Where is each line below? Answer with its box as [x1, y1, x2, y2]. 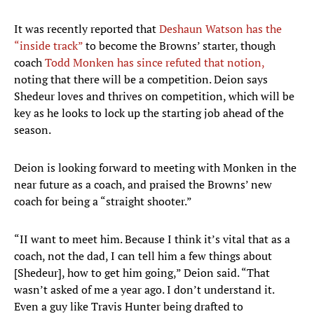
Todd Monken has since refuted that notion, [45, 55, 264, 71]
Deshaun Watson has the [159, 21, 282, 37]
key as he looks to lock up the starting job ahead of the [14, 105, 284, 121]
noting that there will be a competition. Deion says [14, 71, 268, 88]
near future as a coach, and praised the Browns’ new [14, 177, 272, 193]
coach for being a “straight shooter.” [14, 193, 192, 210]
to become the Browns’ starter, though [83, 38, 275, 54]
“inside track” [14, 38, 83, 54]
